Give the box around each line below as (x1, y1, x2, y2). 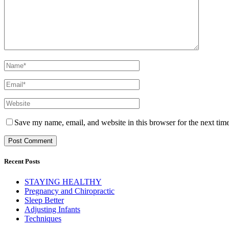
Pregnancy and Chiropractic (25, 186, 114, 195)
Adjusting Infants (25, 204, 80, 214)
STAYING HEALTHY (25, 177, 102, 186)
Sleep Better (25, 195, 64, 204)
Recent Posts (4, 157, 40, 166)
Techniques (25, 214, 61, 223)
